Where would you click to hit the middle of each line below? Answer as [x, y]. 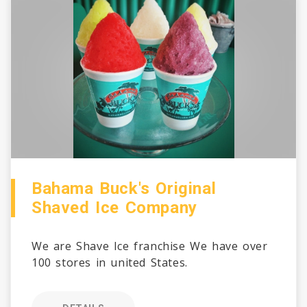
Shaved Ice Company [114, 208]
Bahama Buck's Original [124, 188]
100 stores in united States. [110, 262]
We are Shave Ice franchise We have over [150, 246]
